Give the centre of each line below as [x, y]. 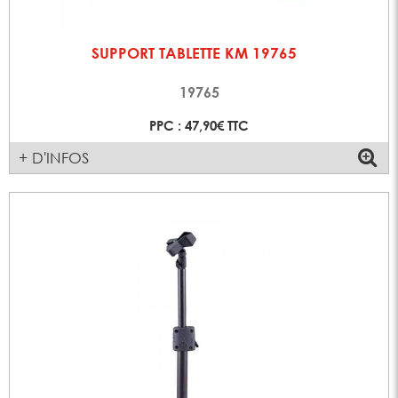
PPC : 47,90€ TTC [199, 126]
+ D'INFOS [54, 158]
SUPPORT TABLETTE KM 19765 [194, 53]
